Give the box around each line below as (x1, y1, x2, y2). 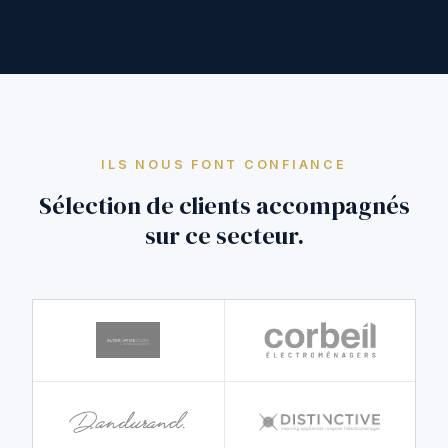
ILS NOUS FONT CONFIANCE (101, 156, 347, 172)
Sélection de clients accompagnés (38, 188, 410, 222)
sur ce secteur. (144, 218, 304, 252)
